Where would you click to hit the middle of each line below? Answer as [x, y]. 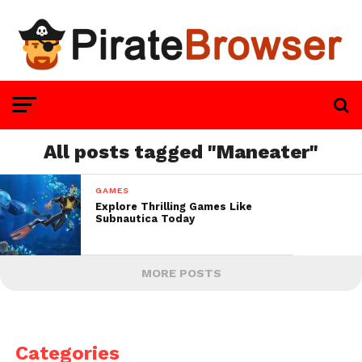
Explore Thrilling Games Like [174, 206]
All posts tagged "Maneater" [181, 152]
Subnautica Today [145, 218]
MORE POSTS [181, 273]
